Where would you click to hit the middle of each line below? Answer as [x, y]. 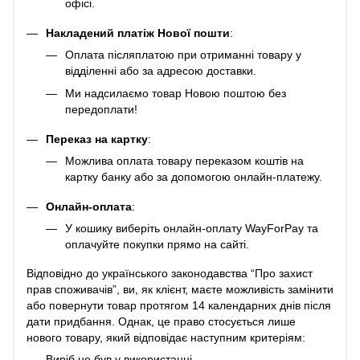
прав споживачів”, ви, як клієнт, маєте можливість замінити [180, 290]
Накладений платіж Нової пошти [138, 33]
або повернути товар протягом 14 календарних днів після [179, 306]
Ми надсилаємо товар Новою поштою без [176, 94]
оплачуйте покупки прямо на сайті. [157, 244]
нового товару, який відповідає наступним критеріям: [166, 338]
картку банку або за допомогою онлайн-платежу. [194, 176]
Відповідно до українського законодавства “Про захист [170, 274]
